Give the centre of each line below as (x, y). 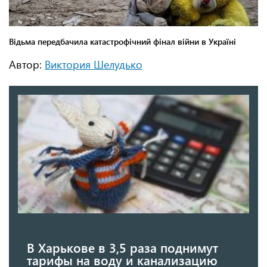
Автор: (27, 65)
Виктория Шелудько (94, 65)
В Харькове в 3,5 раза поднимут (122, 247)
